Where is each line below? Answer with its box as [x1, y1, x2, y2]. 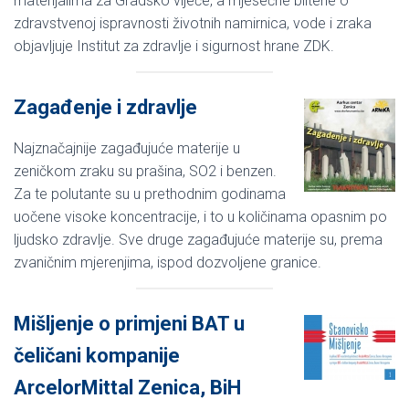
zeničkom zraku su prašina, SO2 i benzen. [14, 162, 277, 180]
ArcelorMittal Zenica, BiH [14, 375, 241, 399]
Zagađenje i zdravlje [14, 95, 197, 119]
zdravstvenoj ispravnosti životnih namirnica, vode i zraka [14, 14, 372, 32]
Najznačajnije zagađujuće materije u [14, 139, 240, 157]
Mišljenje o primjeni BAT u [14, 311, 245, 335]
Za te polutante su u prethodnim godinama [14, 184, 286, 203]
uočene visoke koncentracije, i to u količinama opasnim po [14, 207, 387, 225]
